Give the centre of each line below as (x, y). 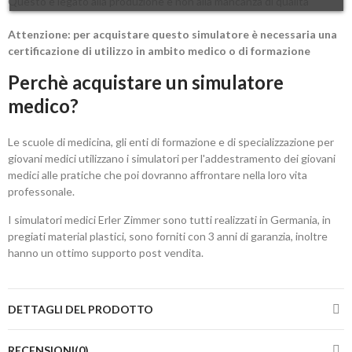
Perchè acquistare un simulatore (146, 82)
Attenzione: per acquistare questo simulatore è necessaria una (172, 35)
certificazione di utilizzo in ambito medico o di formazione (159, 51)
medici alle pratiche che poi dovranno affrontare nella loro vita (158, 175)
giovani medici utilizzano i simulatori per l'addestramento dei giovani (172, 159)
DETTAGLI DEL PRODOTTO (81, 310)
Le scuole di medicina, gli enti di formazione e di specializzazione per (171, 142)
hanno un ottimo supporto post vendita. (106, 253)
